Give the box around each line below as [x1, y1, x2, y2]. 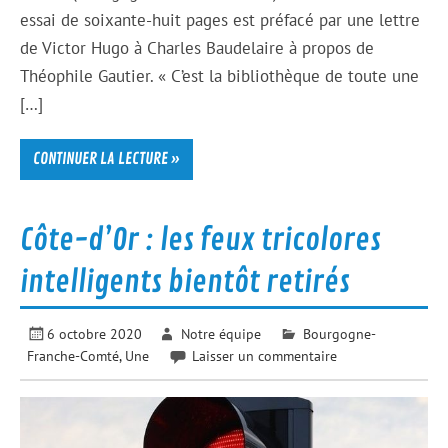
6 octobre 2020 [47, 324, 143, 344]
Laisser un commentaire [191, 346, 337, 366]
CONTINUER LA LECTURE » [32, 149, 180, 170]
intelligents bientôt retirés [20, 262, 351, 301]
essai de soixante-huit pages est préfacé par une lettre [20, 9, 421, 32]
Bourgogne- [302, 324, 376, 344]
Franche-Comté [27, 346, 120, 366]
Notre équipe [180, 324, 261, 344]
